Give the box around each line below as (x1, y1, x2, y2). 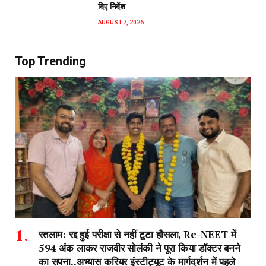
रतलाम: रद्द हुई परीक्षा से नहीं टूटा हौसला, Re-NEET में (39, 227, 236, 241)
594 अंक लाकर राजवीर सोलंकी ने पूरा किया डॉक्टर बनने (39, 240, 240, 255)
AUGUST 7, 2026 (98, 19, 144, 26)
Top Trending (15, 54, 86, 69)
